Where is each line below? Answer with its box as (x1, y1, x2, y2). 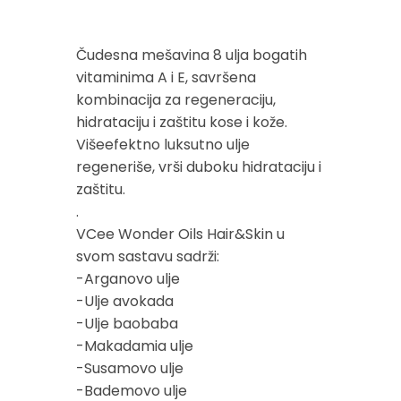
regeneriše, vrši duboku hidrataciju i (76, 156, 321, 177)
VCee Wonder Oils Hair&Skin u (76, 223, 285, 244)
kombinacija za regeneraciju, (76, 89, 276, 110)
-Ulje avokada (76, 290, 174, 311)
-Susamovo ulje (76, 357, 183, 379)
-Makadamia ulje (76, 335, 193, 356)
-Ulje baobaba (76, 312, 178, 334)
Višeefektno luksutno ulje (76, 133, 250, 155)
